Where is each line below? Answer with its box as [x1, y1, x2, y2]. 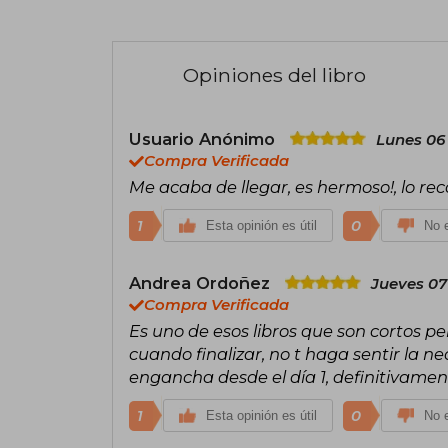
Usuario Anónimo [129, 128, 280, 149]
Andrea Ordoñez [129, 272, 275, 293]
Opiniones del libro [183, 62, 366, 87]
